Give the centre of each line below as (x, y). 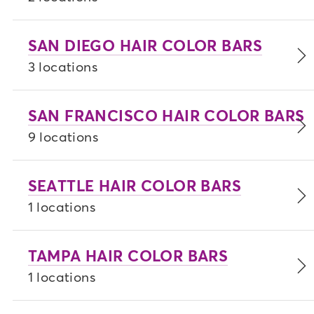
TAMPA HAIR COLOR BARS (128, 256)
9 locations (63, 137)
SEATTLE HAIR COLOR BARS (135, 186)
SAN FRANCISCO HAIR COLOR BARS (166, 116)
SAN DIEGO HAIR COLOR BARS (145, 46)
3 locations (63, 67)
